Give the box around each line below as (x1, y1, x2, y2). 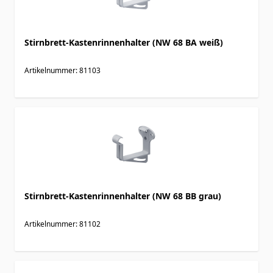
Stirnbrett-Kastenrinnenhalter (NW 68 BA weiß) (24, 36, 223, 48)
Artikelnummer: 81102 (24, 218, 101, 229)
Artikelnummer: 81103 (24, 65, 101, 76)
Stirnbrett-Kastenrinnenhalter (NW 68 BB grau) (24, 190, 221, 202)
